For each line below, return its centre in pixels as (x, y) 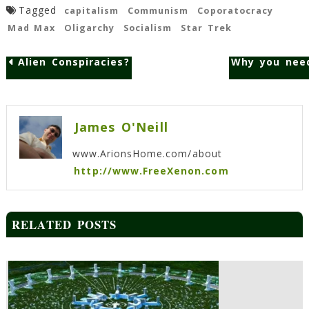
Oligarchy (89, 28)
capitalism (91, 10)
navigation (40, 104)
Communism (158, 10)
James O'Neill (121, 127)
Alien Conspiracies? (73, 61)
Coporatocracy (236, 10)
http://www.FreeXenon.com (151, 170)
